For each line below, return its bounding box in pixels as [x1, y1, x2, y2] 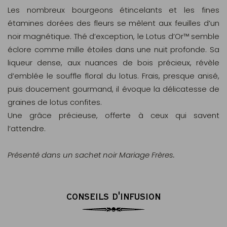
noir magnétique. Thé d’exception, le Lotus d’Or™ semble [8, 31, 219, 42]
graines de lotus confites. [8, 97, 102, 107]
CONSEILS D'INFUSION [66, 191, 161, 202]
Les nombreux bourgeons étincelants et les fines [8, 5, 219, 15]
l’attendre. [8, 123, 46, 134]
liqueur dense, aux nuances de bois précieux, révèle [8, 57, 219, 68]
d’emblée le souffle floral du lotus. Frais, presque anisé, [8, 70, 219, 81]
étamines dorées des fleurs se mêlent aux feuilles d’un [8, 18, 219, 28]
